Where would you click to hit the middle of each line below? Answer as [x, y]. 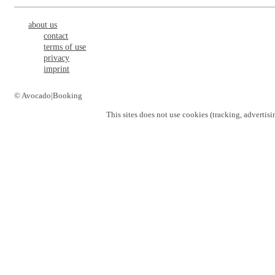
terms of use [65, 47]
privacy [57, 58]
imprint [57, 69]
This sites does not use [144, 114]
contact [56, 36]
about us [43, 25]
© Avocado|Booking [48, 95]
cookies [195, 114]
